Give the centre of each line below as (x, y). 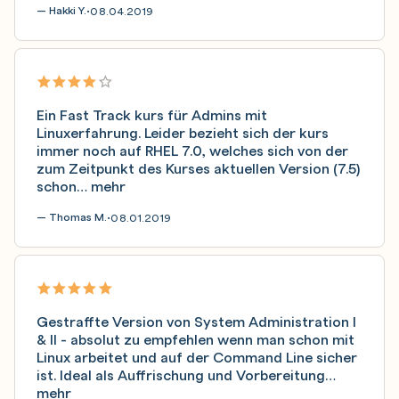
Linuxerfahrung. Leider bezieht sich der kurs (183, 132)
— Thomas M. (72, 217)
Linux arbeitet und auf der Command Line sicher (197, 356)
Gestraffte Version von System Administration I (196, 321)
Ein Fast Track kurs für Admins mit (152, 114)
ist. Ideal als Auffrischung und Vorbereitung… (186, 374)
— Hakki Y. (61, 10)
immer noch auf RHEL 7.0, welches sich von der (192, 150)
